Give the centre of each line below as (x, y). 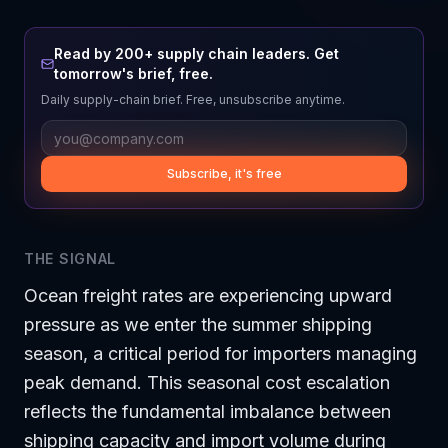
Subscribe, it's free (224, 173)
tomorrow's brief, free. (133, 73)
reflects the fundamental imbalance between (207, 411)
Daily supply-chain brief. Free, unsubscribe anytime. (193, 99)
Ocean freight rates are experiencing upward (208, 295)
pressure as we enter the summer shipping (198, 324)
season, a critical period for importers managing (220, 353)
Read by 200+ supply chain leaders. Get (196, 53)
